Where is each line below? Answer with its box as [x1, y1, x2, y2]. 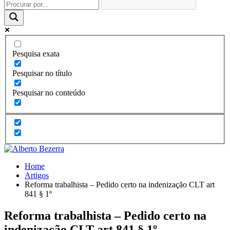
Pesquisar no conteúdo [12, 88, 85, 97]
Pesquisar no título [12, 68, 72, 78]
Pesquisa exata [12, 49, 60, 58]
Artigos [25, 171, 49, 180]
